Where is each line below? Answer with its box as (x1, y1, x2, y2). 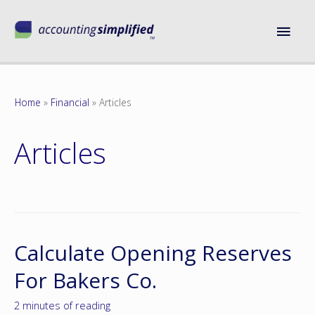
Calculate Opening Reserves (14, 238, 292, 267)
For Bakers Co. (14, 265, 157, 295)
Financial (51, 96, 90, 110)
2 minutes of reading (14, 297, 110, 312)
